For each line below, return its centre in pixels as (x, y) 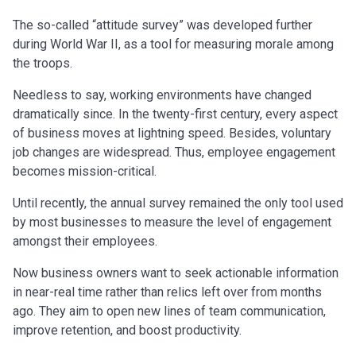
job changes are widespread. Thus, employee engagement (174, 152)
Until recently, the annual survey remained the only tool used (178, 203)
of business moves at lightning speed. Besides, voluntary (172, 133)
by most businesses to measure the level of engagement (172, 222)
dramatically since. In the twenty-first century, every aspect (175, 114)
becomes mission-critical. (85, 171)
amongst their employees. (85, 241)
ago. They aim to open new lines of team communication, (169, 311)
